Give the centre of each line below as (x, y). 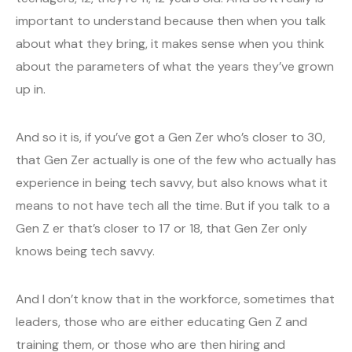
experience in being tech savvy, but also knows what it (172, 183)
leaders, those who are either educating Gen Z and (161, 322)
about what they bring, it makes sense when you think (170, 44)
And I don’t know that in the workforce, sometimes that (175, 299)
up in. (31, 90)
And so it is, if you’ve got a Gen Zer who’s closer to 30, (170, 137)
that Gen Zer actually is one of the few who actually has (176, 160)
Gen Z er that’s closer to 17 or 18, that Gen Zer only (161, 229)
